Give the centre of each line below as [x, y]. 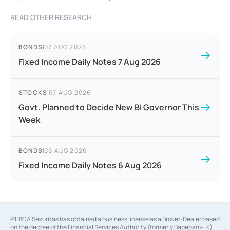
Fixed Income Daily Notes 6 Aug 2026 [90, 166]
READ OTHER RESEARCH [51, 17]
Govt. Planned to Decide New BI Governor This [109, 108]
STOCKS [33, 93]
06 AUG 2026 [66, 151]
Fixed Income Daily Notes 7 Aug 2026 [90, 62]
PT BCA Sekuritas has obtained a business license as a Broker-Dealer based [115, 219]
